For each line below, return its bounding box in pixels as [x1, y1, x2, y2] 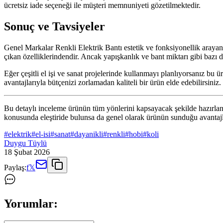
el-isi [35, 130, 50, 139]
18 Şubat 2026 [4, 148, 50, 157]
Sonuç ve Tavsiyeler [4, 20, 105, 33]
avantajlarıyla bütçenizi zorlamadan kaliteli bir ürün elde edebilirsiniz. [4, 78, 221, 87]
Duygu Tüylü [4, 139, 47, 148]
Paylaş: [4, 163, 26, 172]
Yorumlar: [4, 197, 58, 211]
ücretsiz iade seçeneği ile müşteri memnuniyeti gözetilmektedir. [4, 1, 201, 10]
